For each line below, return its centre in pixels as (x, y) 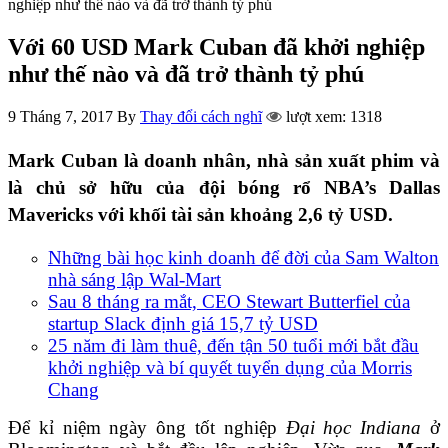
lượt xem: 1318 (332, 116)
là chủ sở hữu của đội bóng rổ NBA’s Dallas (224, 187)
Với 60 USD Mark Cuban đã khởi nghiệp (216, 46)
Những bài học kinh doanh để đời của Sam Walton (243, 257)
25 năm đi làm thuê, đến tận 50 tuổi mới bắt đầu (233, 345)
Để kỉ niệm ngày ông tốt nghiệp (147, 427)
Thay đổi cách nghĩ (201, 116)
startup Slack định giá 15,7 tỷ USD (183, 323)
